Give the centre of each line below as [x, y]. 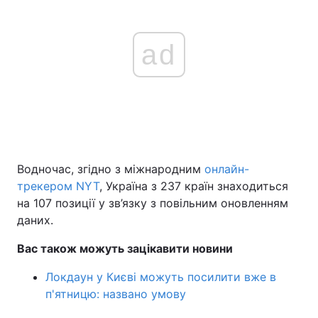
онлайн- [227, 169]
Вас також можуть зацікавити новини [125, 248]
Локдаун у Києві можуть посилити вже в [161, 277]
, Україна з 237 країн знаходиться [194, 186]
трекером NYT [58, 186]
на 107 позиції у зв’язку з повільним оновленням [153, 203]
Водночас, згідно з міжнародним [111, 169]
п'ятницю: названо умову [116, 294]
